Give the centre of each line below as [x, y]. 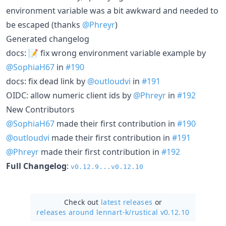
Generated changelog [48, 39]
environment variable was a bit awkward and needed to [112, 10]
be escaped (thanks [44, 24]
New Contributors [40, 109]
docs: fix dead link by [47, 81]
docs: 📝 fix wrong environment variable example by [106, 53]
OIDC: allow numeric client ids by [70, 95]
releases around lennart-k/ [84, 212]
